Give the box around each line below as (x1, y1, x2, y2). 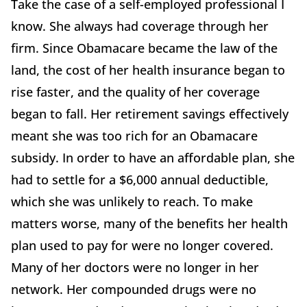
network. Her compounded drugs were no (11, 281, 256, 298)
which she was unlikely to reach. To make (11, 193, 253, 210)
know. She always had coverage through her (11, 18, 269, 35)
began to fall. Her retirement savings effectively (11, 106, 288, 123)
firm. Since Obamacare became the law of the (11, 40, 278, 57)
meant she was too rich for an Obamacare (11, 127, 258, 145)
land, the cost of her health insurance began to (11, 62, 285, 79)
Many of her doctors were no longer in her (11, 259, 259, 276)
